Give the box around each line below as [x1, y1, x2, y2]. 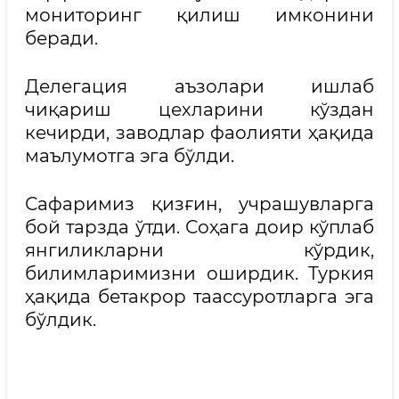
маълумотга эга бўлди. [25, 145, 234, 167]
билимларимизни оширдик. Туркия [25, 263, 374, 284]
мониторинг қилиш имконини [25, 4, 374, 26]
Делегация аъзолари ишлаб [25, 76, 374, 97]
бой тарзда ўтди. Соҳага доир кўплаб [25, 216, 374, 238]
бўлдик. [25, 309, 96, 330]
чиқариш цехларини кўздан [25, 99, 374, 120]
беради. [25, 28, 98, 49]
